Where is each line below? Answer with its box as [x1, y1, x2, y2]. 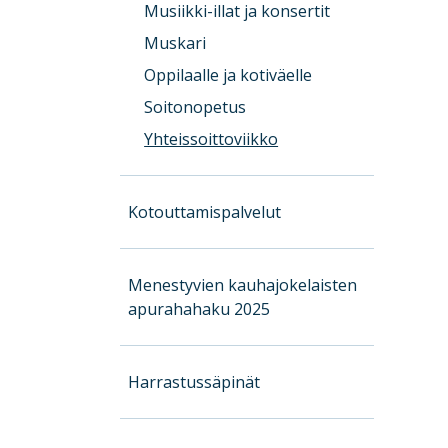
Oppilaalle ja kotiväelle [144, 63, 313, 86]
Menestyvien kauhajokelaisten [128, 273, 358, 296]
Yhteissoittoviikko [144, 127, 279, 150]
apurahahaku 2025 [128, 297, 271, 320]
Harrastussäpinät [128, 370, 261, 393]
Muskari [144, 31, 207, 54]
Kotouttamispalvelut [128, 200, 282, 223]
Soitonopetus [144, 95, 247, 118]
